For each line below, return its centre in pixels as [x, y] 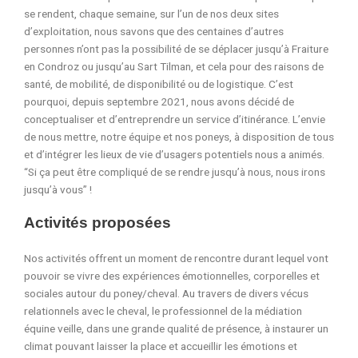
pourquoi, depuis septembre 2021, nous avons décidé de [159, 102]
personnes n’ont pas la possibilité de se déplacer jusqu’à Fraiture [176, 49]
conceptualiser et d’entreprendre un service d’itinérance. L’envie [175, 119]
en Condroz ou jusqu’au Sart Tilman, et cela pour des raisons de [174, 67]
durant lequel [274, 259]
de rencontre [210, 259]
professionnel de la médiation [231, 311]
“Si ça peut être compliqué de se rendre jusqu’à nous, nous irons [175, 172]
